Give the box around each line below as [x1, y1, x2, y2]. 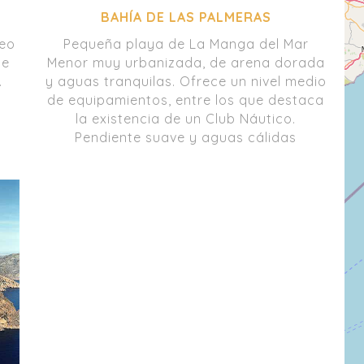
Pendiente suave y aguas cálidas [75, 128, 297, 145]
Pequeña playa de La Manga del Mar [63, 35, 309, 52]
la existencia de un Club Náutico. [76, 110, 297, 127]
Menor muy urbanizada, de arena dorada [46, 54, 325, 71]
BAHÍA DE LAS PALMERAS [100, 8, 271, 25]
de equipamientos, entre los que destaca [47, 91, 325, 108]
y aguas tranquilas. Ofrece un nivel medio [45, 72, 327, 89]
